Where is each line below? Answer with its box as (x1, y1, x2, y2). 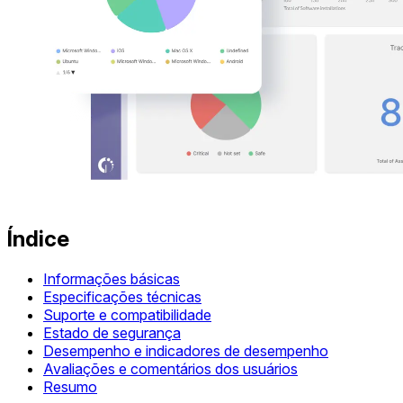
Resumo (43, 378, 97, 397)
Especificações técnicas (43, 288, 201, 307)
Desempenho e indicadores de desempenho (43, 342, 328, 361)
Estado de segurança (43, 324, 181, 343)
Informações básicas (43, 270, 180, 289)
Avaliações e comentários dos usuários (43, 360, 298, 379)
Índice (7, 226, 69, 253)
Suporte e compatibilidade (43, 306, 211, 325)
